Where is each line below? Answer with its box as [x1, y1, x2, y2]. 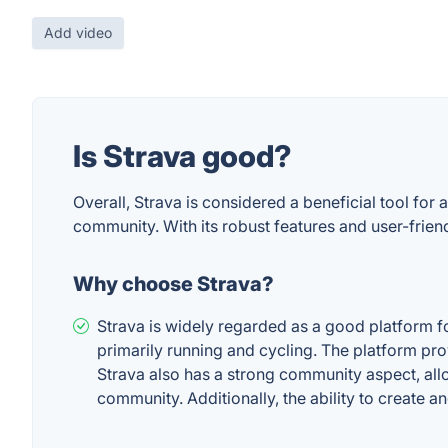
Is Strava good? [73, 138, 292, 174]
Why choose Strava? [73, 272, 274, 296]
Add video [44, 24, 112, 41]
